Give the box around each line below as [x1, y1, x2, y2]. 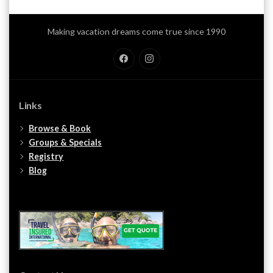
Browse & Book [29, 122, 91, 133]
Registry [29, 151, 64, 161]
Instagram [138, 62, 180, 73]
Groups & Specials [29, 136, 102, 147]
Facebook [113, 62, 153, 73]
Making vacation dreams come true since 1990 [48, 26, 225, 37]
